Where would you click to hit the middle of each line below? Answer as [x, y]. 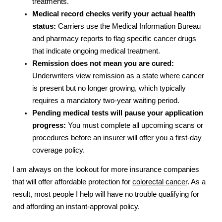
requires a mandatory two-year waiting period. [106, 100]
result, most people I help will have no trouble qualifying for [106, 194]
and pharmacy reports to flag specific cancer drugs [114, 38]
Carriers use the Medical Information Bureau [128, 26]
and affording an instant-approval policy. [76, 207]
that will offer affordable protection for [72, 182]
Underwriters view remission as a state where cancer [118, 76]
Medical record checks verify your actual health [114, 14]
